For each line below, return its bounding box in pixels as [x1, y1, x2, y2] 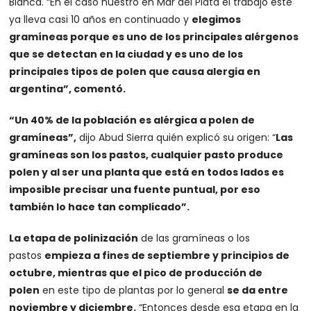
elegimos [192, 12, 242, 26]
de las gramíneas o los [138, 231, 251, 245]
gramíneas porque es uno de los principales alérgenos [9, 30, 299, 44]
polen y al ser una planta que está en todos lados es [9, 165, 285, 179]
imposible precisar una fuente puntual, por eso [9, 183, 261, 196]
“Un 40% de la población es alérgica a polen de [9, 113, 255, 127]
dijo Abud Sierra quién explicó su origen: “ [76, 131, 276, 144]
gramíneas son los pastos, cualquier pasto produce [9, 148, 284, 162]
